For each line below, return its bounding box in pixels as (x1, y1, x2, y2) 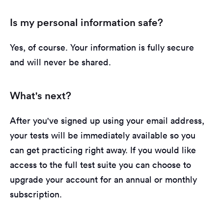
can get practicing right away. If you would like (10, 144, 196, 156)
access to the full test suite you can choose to (10, 159, 191, 171)
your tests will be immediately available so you (10, 130, 195, 141)
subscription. (10, 189, 62, 200)
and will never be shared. (10, 56, 111, 68)
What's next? (10, 89, 71, 102)
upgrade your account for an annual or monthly (10, 174, 197, 186)
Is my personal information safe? (10, 16, 163, 29)
